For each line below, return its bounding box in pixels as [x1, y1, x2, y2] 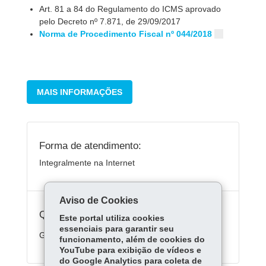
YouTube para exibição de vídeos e [59, 246, 201, 255]
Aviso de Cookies [59, 195, 138, 205]
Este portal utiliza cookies [59, 214, 164, 223]
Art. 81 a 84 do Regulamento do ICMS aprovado [39, 4, 221, 14]
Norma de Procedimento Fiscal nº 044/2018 [39, 29, 213, 39]
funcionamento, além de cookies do [59, 235, 205, 244]
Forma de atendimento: [39, 140, 141, 151]
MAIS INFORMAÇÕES [37, 87, 122, 97]
